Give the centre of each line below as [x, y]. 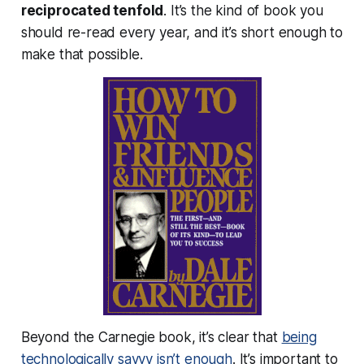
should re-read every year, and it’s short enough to [182, 32]
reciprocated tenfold [92, 10]
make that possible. [82, 54]
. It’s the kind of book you [243, 10]
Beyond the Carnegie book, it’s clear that [151, 337]
